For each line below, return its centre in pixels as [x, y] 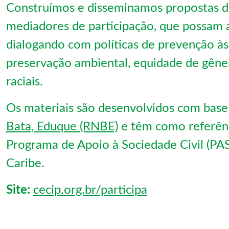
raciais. [25, 82]
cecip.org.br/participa [90, 190]
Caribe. [25, 163]
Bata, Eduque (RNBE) [62, 127]
